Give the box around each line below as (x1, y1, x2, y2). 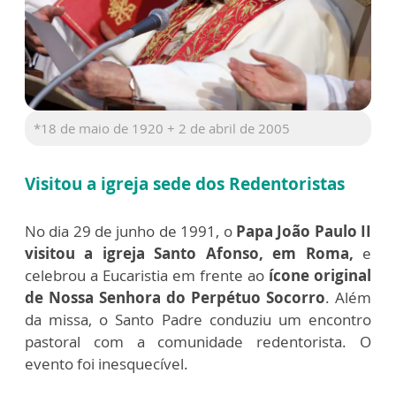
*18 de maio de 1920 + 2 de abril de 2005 (34, 119, 290, 138)
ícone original (264, 265, 371, 286)
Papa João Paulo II (235, 221, 372, 242)
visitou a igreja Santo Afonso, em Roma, (25, 243, 354, 264)
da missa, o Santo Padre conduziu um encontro (25, 309, 371, 331)
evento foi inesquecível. (25, 354, 188, 375)
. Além (325, 287, 371, 308)
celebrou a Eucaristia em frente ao (25, 265, 264, 286)
